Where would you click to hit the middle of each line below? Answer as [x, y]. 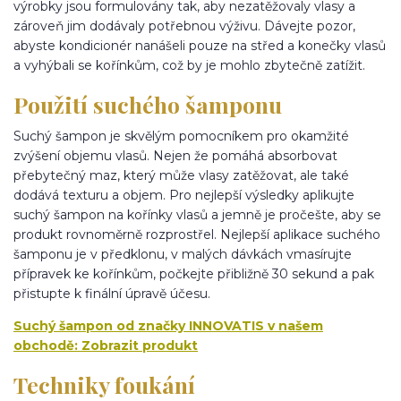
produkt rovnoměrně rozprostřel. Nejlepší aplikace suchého [197, 234]
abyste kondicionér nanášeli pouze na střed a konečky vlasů [200, 45]
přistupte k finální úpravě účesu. [112, 293]
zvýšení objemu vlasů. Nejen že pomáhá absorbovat [175, 155]
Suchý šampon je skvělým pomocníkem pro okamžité [181, 136]
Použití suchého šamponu [148, 105]
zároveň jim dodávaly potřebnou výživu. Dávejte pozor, [184, 26]
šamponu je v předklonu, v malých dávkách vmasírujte [183, 254]
